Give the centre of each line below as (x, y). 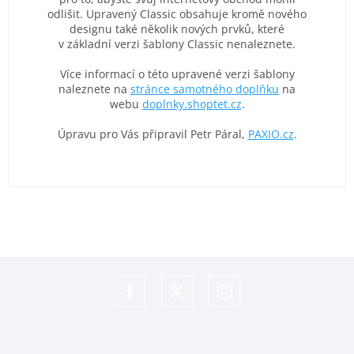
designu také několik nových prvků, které (177, 28)
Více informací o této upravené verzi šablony (177, 73)
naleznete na (94, 88)
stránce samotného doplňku (205, 88)
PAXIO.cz (271, 134)
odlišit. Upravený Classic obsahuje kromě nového (177, 13)
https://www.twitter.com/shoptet (247, 314)
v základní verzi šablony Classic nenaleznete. (177, 43)
